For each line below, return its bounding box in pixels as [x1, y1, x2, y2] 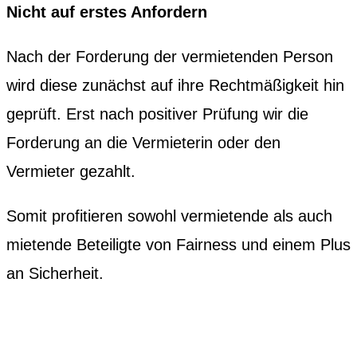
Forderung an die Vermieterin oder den [6, 133, 280, 151]
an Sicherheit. [6, 264, 104, 282]
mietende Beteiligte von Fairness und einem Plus [6, 235, 351, 253]
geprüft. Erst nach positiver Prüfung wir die [6, 104, 308, 123]
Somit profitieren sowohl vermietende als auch [6, 206, 332, 225]
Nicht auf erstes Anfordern [6, 2, 207, 21]
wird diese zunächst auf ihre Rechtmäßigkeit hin [6, 76, 344, 94]
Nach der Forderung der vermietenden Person [6, 47, 333, 65]
